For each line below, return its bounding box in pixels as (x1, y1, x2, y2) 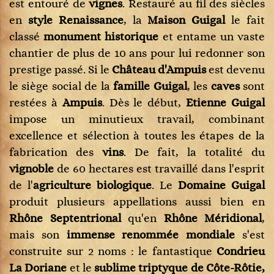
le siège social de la (9, 80, 114, 93)
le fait (225, 14, 265, 27)
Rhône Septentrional (9, 212, 121, 225)
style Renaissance (28, 14, 124, 27)
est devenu (206, 64, 265, 76)
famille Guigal (113, 80, 187, 93)
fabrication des (9, 146, 102, 159)
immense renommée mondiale (66, 229, 235, 242)
